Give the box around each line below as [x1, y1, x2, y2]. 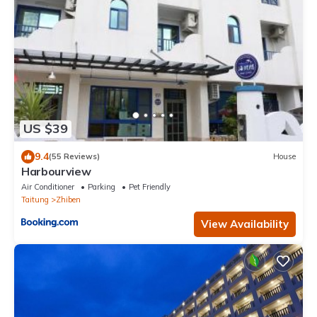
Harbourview [21, 163, 91, 178]
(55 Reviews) [49, 151, 100, 162]
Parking [88, 181, 115, 192]
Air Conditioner [21, 181, 74, 192]
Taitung [21, 194, 49, 204]
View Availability [201, 217, 289, 231]
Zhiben [56, 194, 81, 204]
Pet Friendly [129, 181, 171, 192]
